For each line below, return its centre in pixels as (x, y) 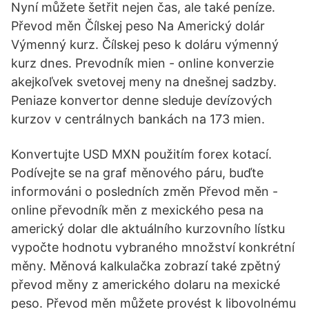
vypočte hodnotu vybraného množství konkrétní (153, 247)
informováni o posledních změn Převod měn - (144, 191)
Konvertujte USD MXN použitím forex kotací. (141, 154)
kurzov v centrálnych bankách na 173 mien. (138, 119)
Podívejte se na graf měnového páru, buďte (137, 173)
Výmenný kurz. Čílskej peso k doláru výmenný (145, 44)
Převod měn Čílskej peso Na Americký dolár (138, 26)
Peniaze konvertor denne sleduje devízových (142, 100)
